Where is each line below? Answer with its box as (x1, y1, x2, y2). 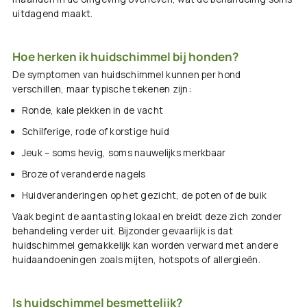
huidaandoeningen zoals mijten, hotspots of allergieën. (12, 254, 260, 267)
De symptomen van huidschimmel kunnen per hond (12, 69, 241, 82)
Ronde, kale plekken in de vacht (21, 104, 164, 117)
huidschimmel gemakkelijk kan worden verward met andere (12, 239, 278, 252)
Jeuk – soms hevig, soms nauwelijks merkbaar (21, 147, 226, 160)
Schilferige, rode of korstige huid (21, 125, 169, 138)
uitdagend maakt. (12, 8, 93, 21)
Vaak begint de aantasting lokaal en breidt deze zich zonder (12, 210, 282, 223)
